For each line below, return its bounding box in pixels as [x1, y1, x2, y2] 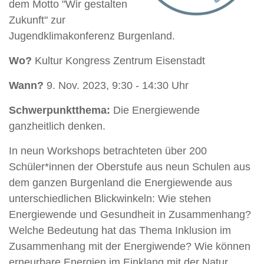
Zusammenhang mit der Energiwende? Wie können [9, 240, 250, 252]
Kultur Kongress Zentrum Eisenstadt [32, 54, 205, 67]
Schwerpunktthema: [9, 104, 113, 116]
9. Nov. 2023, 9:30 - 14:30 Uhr [44, 79, 189, 91]
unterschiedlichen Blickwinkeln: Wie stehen [9, 192, 211, 204]
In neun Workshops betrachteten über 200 [9, 144, 207, 157]
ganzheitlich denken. [9, 120, 105, 132]
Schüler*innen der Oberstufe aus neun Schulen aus [9, 160, 250, 173]
